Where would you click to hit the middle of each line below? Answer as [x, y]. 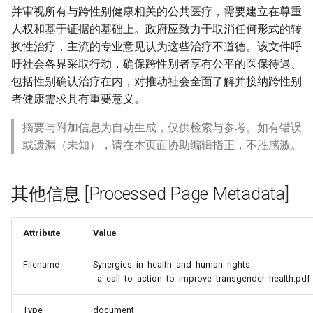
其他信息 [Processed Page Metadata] [150, 194]
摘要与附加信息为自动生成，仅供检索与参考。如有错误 [162, 128]
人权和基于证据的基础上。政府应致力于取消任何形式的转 [156, 29]
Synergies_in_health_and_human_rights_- [175, 264]
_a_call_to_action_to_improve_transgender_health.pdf [202, 278]
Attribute [42, 233]
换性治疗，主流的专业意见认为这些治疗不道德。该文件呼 [156, 46]
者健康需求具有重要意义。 [78, 99]
